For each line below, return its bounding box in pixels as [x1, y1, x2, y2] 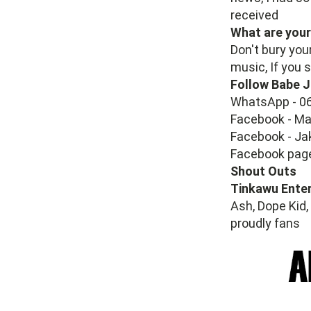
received [230, 8, 278, 22]
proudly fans [230, 216, 300, 230]
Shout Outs [230, 164, 296, 178]
